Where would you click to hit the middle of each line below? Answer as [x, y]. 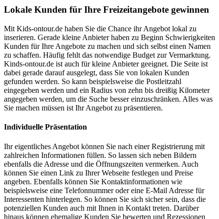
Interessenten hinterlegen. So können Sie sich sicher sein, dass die [105, 199]
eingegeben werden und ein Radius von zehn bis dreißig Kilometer [107, 90]
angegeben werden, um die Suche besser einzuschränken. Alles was [108, 99]
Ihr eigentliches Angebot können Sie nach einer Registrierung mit [104, 146]
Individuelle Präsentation [45, 127]
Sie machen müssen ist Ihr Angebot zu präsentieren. [83, 108]
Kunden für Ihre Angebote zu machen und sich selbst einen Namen [107, 46]
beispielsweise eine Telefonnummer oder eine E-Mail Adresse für [104, 190]
